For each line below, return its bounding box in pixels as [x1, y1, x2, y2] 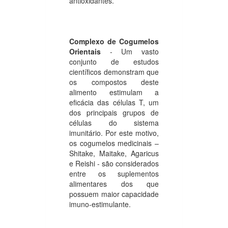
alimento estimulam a [69, 87, 159, 97]
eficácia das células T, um [69, 97, 159, 107]
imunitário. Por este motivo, [69, 127, 159, 138]
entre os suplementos [69, 168, 159, 179]
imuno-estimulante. [69, 198, 133, 209]
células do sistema [69, 117, 159, 128]
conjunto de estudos [69, 56, 159, 67]
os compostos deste [69, 76, 159, 87]
